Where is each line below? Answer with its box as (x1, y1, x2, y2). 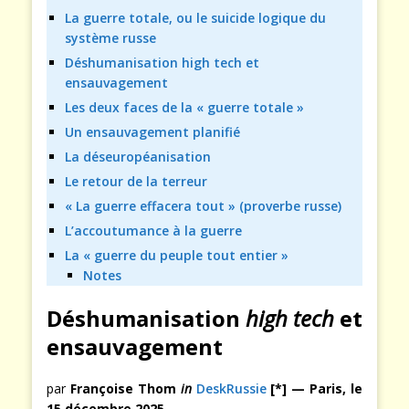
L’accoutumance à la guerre (65, 222, 242, 240)
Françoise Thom (69, 380, 181, 398)
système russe (65, 29, 156, 47)
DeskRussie (195, 380, 267, 398)
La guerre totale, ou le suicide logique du (65, 9, 326, 27)
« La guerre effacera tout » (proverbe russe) (65, 197, 341, 215)
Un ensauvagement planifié (65, 123, 240, 142)
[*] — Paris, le (266, 380, 362, 398)
